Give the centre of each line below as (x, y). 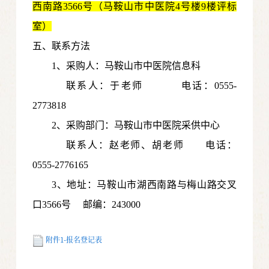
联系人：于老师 (124, 86)
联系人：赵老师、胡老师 (136, 145)
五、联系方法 (62, 46)
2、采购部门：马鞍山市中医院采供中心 (136, 125)
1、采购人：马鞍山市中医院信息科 (126, 66)
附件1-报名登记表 (74, 240)
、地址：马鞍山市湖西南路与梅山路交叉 (147, 185)
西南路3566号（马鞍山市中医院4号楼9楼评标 (134, 7)
